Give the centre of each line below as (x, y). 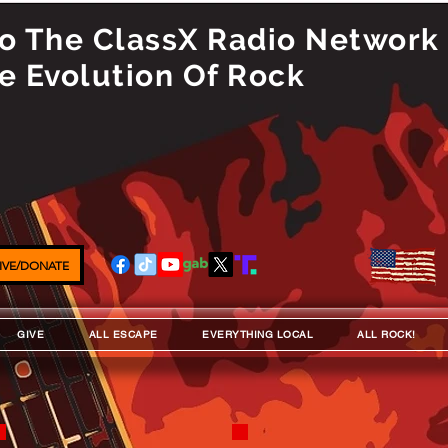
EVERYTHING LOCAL (258, 334)
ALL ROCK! (386, 334)
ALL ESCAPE (123, 334)
